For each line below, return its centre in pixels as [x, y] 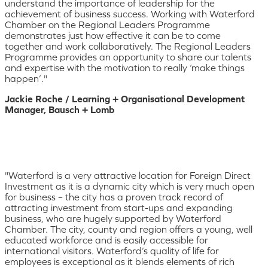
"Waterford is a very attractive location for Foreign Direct [128, 175]
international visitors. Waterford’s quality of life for [112, 250]
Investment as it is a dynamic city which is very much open [130, 186]
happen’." [26, 78]
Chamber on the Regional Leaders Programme [107, 24]
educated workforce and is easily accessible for [106, 240]
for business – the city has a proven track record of [114, 197]
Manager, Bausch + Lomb [60, 109]
